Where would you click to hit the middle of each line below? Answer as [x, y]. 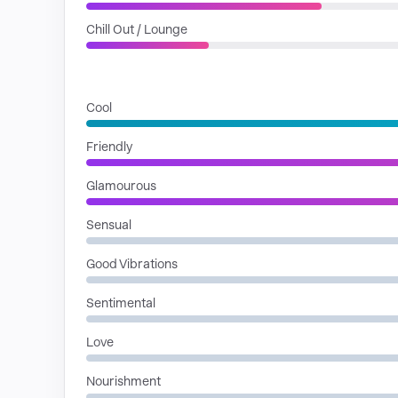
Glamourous [121, 186]
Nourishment [123, 381]
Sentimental [121, 303]
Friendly [109, 147]
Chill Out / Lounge [137, 29]
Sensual [109, 225]
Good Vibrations [132, 264]
